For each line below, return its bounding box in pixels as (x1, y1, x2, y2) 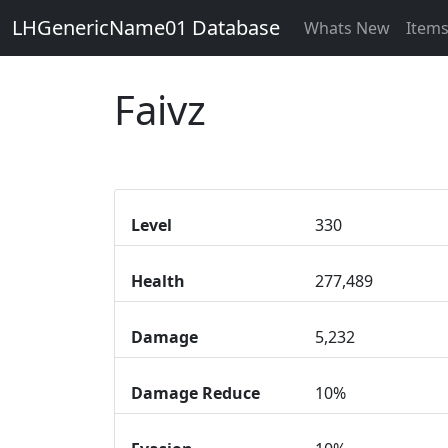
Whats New (304, 17, 390, 39)
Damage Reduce (131, 382, 260, 404)
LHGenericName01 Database (12, 14, 280, 41)
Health (131, 270, 185, 292)
